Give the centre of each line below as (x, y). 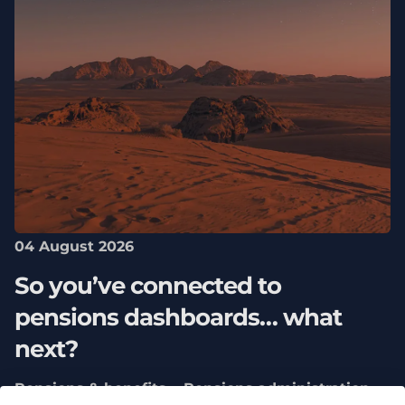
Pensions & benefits (90, 388)
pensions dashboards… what (178, 318)
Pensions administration (277, 388)
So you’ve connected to (148, 286)
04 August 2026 (74, 247)
